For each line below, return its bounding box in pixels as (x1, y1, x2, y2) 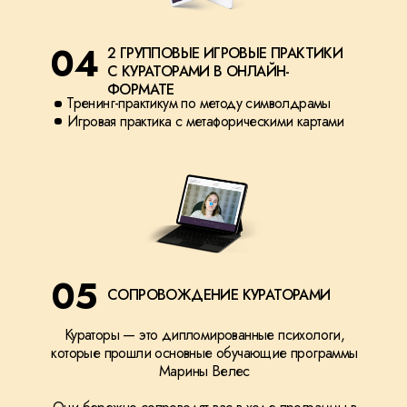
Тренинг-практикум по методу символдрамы (66, 93, 331, 114)
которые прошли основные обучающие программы (51, 342, 358, 363)
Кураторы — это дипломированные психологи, (64, 324, 345, 345)
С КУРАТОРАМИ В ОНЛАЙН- (107, 61, 290, 82)
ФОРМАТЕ (107, 79, 174, 100)
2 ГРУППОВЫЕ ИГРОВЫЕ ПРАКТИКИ (107, 43, 343, 64)
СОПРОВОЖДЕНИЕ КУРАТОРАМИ (107, 284, 331, 305)
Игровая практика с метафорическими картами (67, 111, 344, 132)
